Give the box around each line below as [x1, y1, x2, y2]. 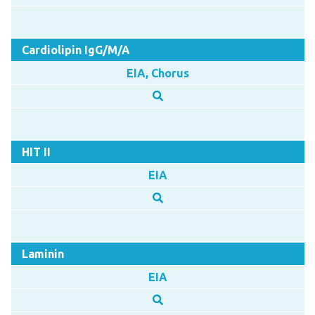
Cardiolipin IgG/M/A [21, 43, 130, 56]
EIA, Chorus [126, 66, 189, 79]
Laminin [21, 247, 64, 260]
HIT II [21, 145, 51, 158]
